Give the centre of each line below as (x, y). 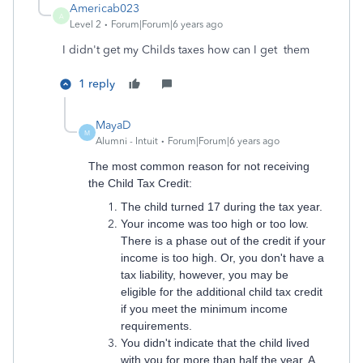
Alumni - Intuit (127, 141)
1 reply (97, 84)
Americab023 (105, 9)
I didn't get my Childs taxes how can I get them (188, 50)
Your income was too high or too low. (215, 224)
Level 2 (85, 24)
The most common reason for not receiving (199, 166)
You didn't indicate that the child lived (215, 343)
